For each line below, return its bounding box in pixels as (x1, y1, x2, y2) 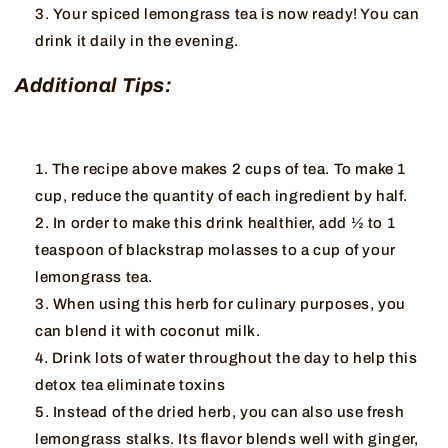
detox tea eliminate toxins (35, 377, 226, 394)
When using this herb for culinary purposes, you (52, 296, 407, 313)
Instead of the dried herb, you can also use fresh (52, 404, 405, 421)
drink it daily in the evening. (35, 33, 240, 50)
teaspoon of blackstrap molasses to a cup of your (35, 242, 396, 259)
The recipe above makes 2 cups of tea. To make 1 (51, 161, 407, 178)
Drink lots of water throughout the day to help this (51, 350, 418, 367)
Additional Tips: (15, 73, 173, 96)
